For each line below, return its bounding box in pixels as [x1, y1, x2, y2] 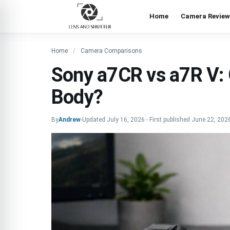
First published [149, 116, 191, 123]
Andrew [59, 116, 81, 123]
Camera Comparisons [81, 47, 142, 54]
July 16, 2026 [107, 116, 145, 123]
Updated [82, 116, 107, 123]
